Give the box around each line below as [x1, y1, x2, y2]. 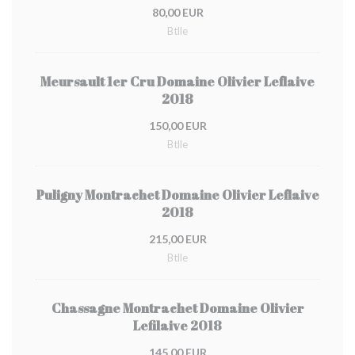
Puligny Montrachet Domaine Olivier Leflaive [36, 186, 319, 204]
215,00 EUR [148, 232, 207, 246]
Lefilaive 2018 [133, 317, 222, 334]
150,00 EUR [148, 119, 207, 132]
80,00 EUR [151, 6, 204, 19]
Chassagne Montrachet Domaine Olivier [51, 300, 304, 317]
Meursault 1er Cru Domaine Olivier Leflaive [40, 73, 315, 90]
